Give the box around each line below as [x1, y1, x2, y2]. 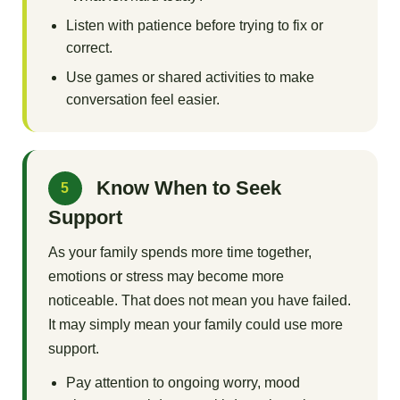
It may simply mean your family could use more [47, 317, 343, 333]
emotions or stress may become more [47, 269, 284, 285]
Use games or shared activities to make [65, 70, 314, 86]
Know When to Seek [96, 177, 281, 200]
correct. [65, 40, 112, 56]
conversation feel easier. [65, 92, 220, 108]
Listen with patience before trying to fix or [65, 18, 323, 34]
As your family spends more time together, [47, 245, 312, 261]
